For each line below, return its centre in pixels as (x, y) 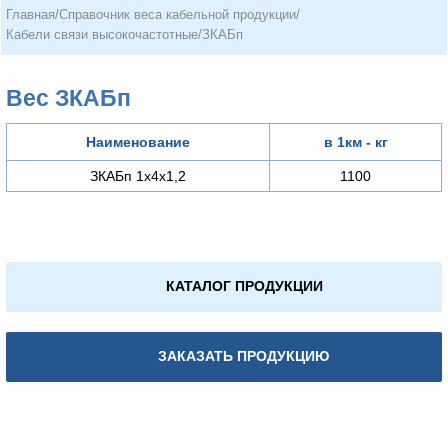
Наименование (138, 142)
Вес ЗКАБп (68, 98)
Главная (30, 14)
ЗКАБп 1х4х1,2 (138, 176)
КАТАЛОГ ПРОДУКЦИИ (244, 285)
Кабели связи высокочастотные (102, 34)
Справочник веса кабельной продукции (177, 14)
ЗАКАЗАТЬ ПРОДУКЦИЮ (243, 355)
